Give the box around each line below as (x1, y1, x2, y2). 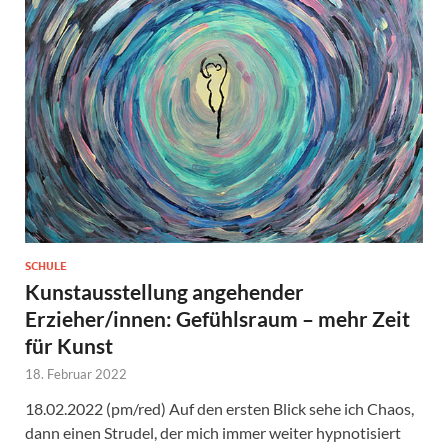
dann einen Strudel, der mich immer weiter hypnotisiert (25, 422, 401, 442)
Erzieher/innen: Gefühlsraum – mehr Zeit (25, 305, 410, 331)
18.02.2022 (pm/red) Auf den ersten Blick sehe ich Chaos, (25, 398, 414, 418)
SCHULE (25, 258, 67, 273)
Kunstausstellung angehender (25, 278, 304, 304)
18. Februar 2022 (25, 365, 127, 382)
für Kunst (25, 332, 113, 358)
